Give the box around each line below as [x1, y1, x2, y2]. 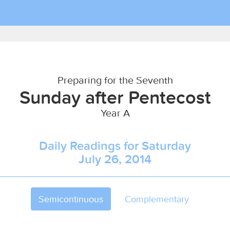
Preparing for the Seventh [57, 73, 173, 86]
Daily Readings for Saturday [39, 138, 191, 153]
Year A [100, 106, 130, 119]
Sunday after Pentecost [19, 86, 211, 108]
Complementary [125, 193, 189, 205]
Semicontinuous [39, 193, 103, 205]
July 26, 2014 [79, 151, 151, 166]
